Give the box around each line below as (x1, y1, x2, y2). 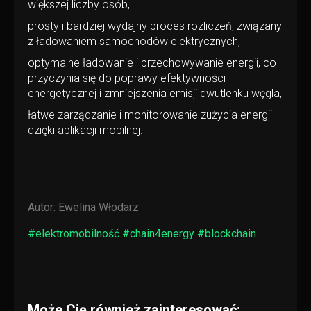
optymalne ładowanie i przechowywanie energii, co (28, 56, 276, 69)
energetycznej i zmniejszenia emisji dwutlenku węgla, (28, 87, 282, 100)
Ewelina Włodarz (58, 201, 139, 214)
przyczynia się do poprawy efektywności (28, 72, 226, 85)
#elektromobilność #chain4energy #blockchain (28, 227, 256, 240)
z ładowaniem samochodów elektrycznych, (28, 35, 240, 48)
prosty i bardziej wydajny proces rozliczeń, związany (28, 19, 282, 33)
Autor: (28, 201, 58, 214)
